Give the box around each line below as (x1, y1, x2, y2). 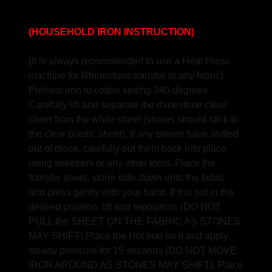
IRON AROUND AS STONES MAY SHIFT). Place (29, 260, 243, 270)
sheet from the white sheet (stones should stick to (29, 114, 239, 124)
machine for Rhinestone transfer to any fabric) (29, 70, 223, 81)
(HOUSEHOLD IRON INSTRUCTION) (29, 27, 194, 37)
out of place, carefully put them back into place (29, 143, 226, 154)
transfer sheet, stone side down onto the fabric (29, 172, 225, 183)
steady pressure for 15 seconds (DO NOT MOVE (29, 245, 237, 256)
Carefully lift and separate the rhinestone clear (29, 100, 226, 110)
